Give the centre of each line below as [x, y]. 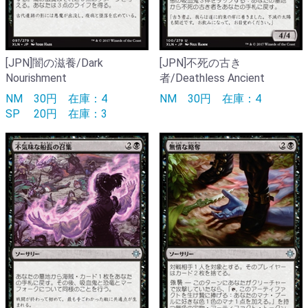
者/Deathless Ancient [212, 78]
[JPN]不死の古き [200, 63]
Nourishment [36, 78]
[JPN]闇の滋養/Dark [54, 63]
